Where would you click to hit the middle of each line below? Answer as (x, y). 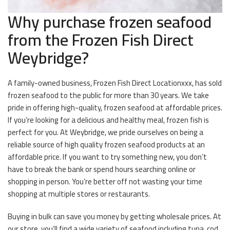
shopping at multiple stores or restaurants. (79, 194)
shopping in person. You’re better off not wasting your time (105, 181)
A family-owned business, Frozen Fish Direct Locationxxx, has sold (115, 83)
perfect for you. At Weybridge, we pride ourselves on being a (106, 132)
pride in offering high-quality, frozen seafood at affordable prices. (115, 107)
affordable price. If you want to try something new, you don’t (107, 157)
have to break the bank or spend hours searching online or (102, 169)
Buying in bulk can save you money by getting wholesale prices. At (114, 216)
